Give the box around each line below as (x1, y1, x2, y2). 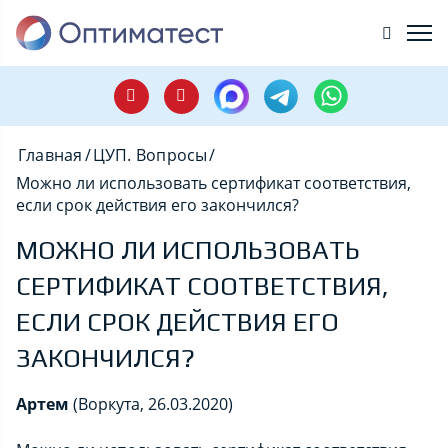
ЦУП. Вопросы (92, 144, 208, 166)
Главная (18, 144, 83, 166)
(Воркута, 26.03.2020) (73, 392, 233, 415)
